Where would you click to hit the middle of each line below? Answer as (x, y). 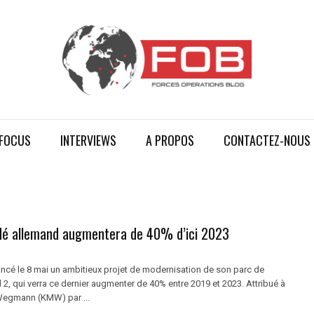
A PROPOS (170, 140)
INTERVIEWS (88, 140)
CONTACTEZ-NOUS (267, 140)
